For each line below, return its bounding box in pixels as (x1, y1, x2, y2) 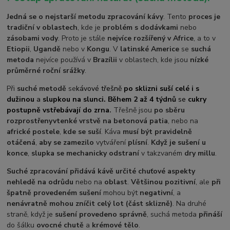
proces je (188, 11, 221, 22)
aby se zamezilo (39, 137, 94, 147)
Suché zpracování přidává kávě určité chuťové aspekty (7, 166, 196, 176)
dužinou (7, 94, 37, 104)
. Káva (101, 126, 123, 137)
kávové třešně (76, 83, 122, 93)
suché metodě (17, 83, 67, 93)
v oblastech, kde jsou (117, 54, 190, 65)
